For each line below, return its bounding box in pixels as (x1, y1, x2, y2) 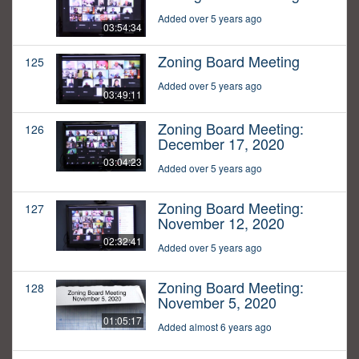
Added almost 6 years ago (158, 320, 272, 334)
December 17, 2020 (158, 133, 284, 155)
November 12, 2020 (158, 212, 284, 234)
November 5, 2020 (158, 292, 276, 313)
